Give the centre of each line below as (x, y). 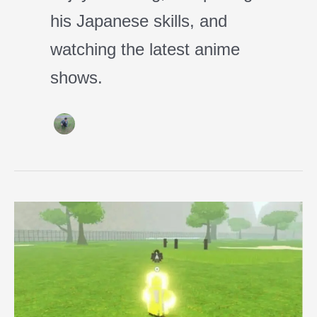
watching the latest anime (145, 50)
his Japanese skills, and (139, 21)
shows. (76, 78)
